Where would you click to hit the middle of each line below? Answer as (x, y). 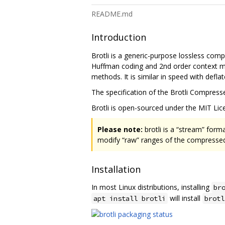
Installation (116, 170)
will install (185, 198)
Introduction (119, 37)
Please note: (120, 129)
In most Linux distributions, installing (151, 187)
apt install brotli (130, 199)
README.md (112, 14)
